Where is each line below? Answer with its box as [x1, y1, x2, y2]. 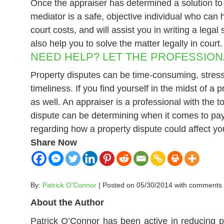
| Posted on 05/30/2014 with [96, 181, 189, 189]
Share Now [30, 137, 77, 147]
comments [188, 181, 222, 189]
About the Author [30, 197, 104, 207]
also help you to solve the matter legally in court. [30, 38, 222, 48]
